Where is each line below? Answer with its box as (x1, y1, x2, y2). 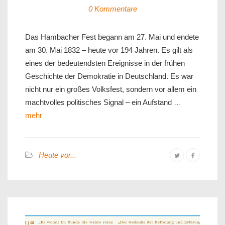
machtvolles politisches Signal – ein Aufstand (25, 98, 172, 107)
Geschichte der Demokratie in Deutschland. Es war (25, 72, 193, 81)
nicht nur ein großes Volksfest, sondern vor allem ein (25, 85, 196, 94)
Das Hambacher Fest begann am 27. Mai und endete (25, 33, 199, 42)
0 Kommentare (88, 5, 137, 14)
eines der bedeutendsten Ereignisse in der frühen (25, 59, 185, 68)
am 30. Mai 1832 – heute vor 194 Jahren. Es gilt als (25, 46, 193, 55)
